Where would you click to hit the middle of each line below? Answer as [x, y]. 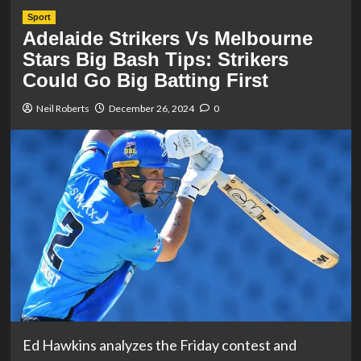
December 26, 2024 [151, 108]
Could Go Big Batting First [145, 80]
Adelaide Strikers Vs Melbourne [167, 38]
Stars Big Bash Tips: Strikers [155, 59]
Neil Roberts [62, 108]
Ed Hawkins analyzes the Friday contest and [159, 345]
